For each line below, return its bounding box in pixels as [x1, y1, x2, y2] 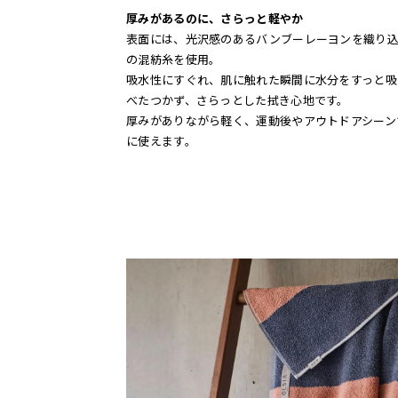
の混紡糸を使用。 [126, 50, 221, 68]
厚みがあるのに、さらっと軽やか [126, 9, 304, 27]
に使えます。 [126, 131, 196, 149]
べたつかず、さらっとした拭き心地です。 [126, 91, 349, 108]
